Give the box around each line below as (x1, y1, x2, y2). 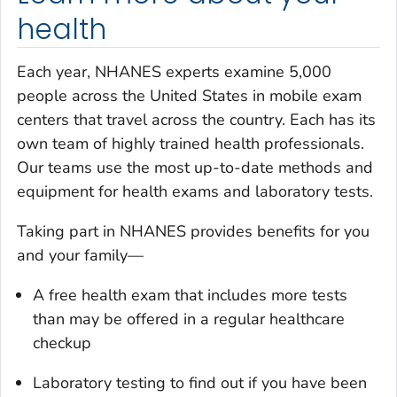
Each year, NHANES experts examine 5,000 (17, 60, 331, 82)
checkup (33, 331, 91, 354)
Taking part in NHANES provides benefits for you (17, 220, 370, 242)
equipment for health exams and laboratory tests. (17, 180, 373, 202)
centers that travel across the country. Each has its (17, 108, 376, 130)
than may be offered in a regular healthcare (33, 307, 345, 330)
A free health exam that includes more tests (33, 284, 347, 306)
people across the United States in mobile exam (17, 84, 362, 106)
